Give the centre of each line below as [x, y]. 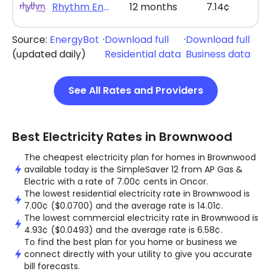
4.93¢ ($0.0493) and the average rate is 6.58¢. [123, 230]
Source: [31, 40]
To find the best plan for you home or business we [131, 242]
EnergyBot [74, 40]
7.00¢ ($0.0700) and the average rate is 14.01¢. [124, 206]
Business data [218, 54]
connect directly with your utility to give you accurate [138, 254]
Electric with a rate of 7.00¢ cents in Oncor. [116, 181]
